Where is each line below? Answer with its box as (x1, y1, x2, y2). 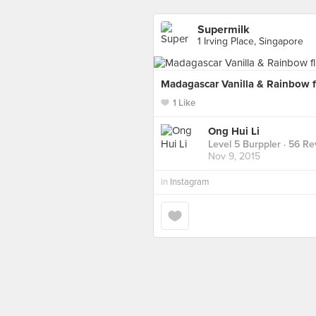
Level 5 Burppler (208, 138, 281, 151)
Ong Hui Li (208, 125, 260, 138)
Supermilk (197, 23, 250, 37)
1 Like (173, 97, 195, 109)
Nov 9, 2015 (208, 150, 260, 163)
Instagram (170, 176, 209, 188)
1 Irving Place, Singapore (197, 35, 303, 47)
